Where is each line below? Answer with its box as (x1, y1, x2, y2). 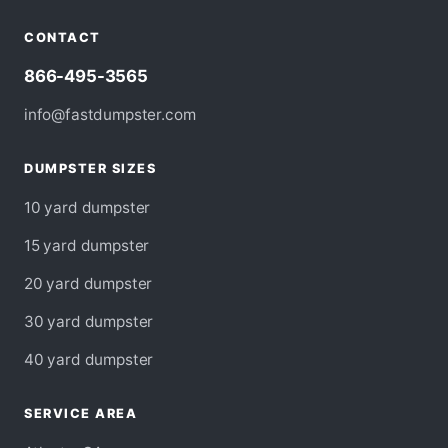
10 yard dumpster (24, 198, 151, 218)
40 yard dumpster (24, 350, 154, 370)
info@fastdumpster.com (24, 105, 196, 125)
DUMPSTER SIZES (24, 161, 157, 177)
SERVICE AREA (24, 406, 138, 422)
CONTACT (24, 30, 101, 46)
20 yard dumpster (24, 274, 153, 294)
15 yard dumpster (24, 236, 150, 256)
